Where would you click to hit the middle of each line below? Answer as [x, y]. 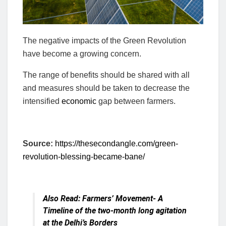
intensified [42, 101]
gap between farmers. [136, 101]
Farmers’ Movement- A [123, 199]
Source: [39, 144]
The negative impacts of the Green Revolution [104, 41]
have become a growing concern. [82, 54]
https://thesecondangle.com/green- [117, 144]
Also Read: [63, 199]
